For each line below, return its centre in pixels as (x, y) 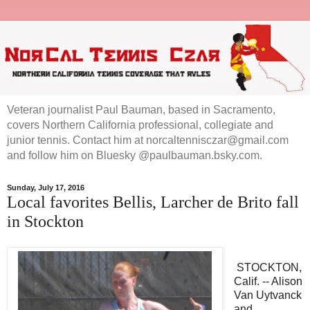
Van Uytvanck (267, 295)
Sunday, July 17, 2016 (46, 188)
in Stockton (45, 221)
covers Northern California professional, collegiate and (140, 125)
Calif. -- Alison (268, 282)
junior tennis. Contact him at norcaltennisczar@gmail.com (148, 140)
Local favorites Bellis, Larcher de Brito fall (153, 201)
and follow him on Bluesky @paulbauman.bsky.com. (135, 155)
